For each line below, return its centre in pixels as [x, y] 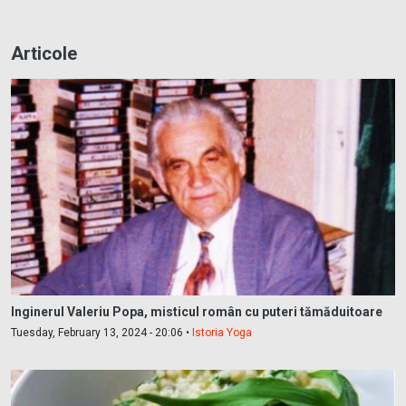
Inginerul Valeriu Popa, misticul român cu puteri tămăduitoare [197, 311]
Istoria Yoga [222, 332]
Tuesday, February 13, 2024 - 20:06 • [101, 332]
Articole [44, 54]
